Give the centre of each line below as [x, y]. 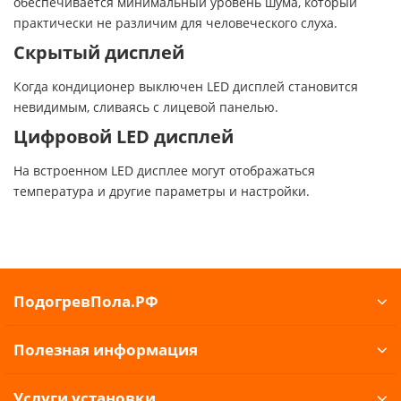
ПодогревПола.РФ [86, 301]
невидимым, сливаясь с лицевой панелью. [146, 107]
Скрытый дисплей [99, 52]
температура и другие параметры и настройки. [162, 191]
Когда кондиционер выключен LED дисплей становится [186, 86]
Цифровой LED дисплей [124, 136]
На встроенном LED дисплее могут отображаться [164, 170]
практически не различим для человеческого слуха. [175, 22]
